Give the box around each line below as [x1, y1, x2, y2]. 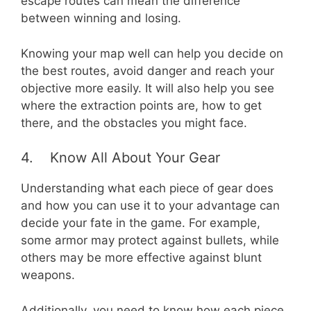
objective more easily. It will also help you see [21, 81, 274, 95]
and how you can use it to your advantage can [21, 199, 280, 213]
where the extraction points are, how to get [21, 98, 262, 112]
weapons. [21, 268, 75, 283]
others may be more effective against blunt [21, 251, 262, 265]
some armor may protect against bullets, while [21, 233, 279, 248]
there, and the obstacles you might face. [21, 115, 247, 130]
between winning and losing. [21, 11, 181, 26]
